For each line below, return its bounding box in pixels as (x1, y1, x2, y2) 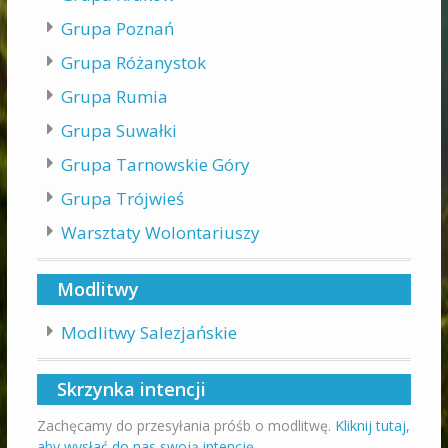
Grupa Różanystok (60, 51, 206, 75)
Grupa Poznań (60, 17, 174, 41)
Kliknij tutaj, (334, 416, 410, 436)
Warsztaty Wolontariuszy (60, 221, 260, 245)
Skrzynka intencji (56, 377, 206, 402)
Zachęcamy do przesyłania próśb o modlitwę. (36, 416, 335, 436)
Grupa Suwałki (60, 119, 177, 143)
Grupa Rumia (60, 85, 168, 109)
